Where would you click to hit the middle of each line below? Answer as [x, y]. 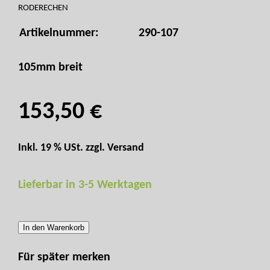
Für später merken [64, 258]
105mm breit [50, 68]
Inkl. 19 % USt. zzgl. [63, 148]
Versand [126, 148]
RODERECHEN [43, 8]
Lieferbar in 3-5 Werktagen [85, 185]
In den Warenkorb [54, 228]
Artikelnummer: [59, 33]
